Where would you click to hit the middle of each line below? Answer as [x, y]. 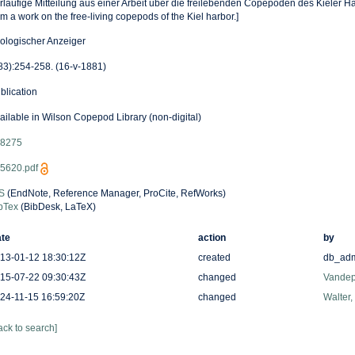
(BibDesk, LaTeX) [57, 207]
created [214, 258]
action [212, 238]
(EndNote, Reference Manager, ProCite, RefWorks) [115, 193]
